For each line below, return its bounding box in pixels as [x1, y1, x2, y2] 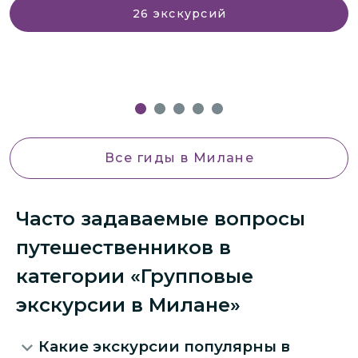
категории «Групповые [16, 264, 253, 288]
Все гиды [105, 150, 181, 166]
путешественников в [16, 235, 231, 259]
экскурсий [153, 6, 227, 21]
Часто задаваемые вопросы [16, 206, 305, 230]
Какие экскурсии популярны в [38, 336, 290, 356]
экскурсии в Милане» [16, 292, 241, 316]
